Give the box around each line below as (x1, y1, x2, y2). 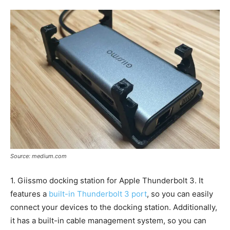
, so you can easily (147, 189, 213, 199)
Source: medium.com (10, 152, 67, 160)
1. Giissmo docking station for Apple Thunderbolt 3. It (10, 176, 203, 186)
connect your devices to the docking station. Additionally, (10, 202, 217, 213)
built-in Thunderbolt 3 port (49, 189, 147, 199)
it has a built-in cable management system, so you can (10, 216, 206, 226)
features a (10, 189, 49, 199)
